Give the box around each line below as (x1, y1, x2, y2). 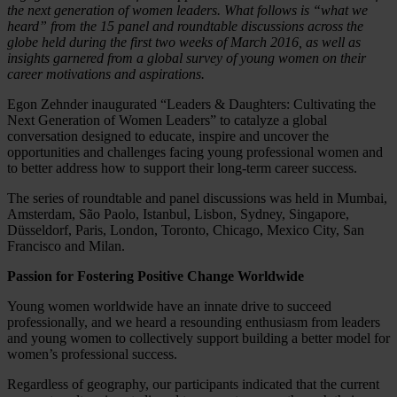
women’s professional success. (7, 346, 177, 362)
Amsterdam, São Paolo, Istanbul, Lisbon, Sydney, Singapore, (7, 206, 349, 222)
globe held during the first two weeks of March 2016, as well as (7, 34, 361, 50)
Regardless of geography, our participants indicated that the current (7, 376, 379, 392)
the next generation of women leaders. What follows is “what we (7, 2, 368, 18)
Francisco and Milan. (7, 237, 125, 253)
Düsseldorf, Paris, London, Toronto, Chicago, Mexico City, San (7, 222, 364, 237)
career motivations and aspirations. (7, 66, 205, 82)
